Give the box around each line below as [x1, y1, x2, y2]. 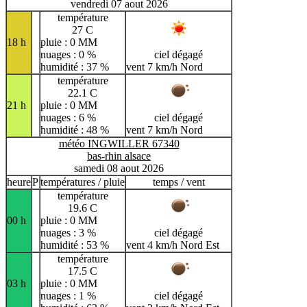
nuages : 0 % [40, 48, 96, 60]
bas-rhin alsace [87, 149, 151, 162]
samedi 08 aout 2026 [74, 162, 164, 174]
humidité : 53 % [40, 238, 109, 251]
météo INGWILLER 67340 [58, 137, 180, 149]
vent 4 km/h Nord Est [126, 238, 219, 251]
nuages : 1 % [40, 289, 96, 302]
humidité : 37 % [40, 60, 109, 73]
